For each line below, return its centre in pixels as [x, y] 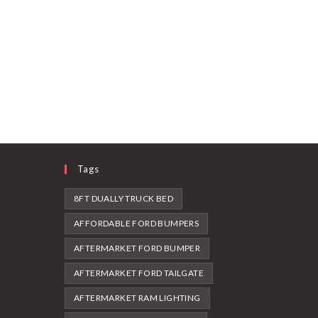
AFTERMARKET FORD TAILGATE [139, 273]
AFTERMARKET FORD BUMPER [137, 248]
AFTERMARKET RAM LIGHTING [137, 298]
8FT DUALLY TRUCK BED [124, 198]
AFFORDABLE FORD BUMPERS [137, 223]
